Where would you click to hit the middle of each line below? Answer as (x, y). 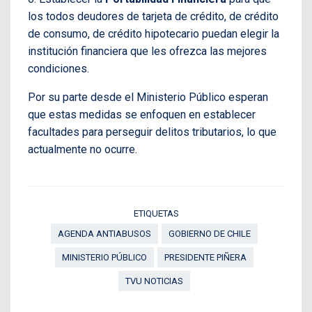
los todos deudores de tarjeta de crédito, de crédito (153, 16)
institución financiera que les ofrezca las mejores (147, 51)
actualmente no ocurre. (83, 149)
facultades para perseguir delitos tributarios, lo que (152, 132)
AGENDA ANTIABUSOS (104, 233)
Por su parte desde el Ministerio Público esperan (148, 97)
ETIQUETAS (156, 213)
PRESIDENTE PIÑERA (205, 257)
